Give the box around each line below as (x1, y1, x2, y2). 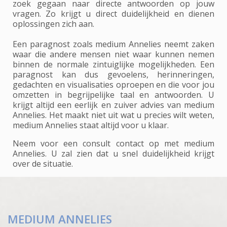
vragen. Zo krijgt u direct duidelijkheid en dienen (13, 8, 214, 19)
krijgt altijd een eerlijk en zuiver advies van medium (13, 99, 214, 110)
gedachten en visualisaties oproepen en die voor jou (13, 79, 214, 90)
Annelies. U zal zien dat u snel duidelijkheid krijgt (13, 147, 214, 159)
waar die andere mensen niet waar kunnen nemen (13, 48, 214, 60)
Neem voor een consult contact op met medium (13, 137, 214, 149)
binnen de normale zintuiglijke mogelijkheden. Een (13, 58, 214, 70)
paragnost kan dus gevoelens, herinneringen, (13, 68, 214, 80)
